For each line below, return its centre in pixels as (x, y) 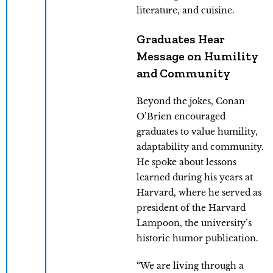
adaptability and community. (200, 147)
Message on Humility (197, 56)
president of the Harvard (191, 207)
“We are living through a (190, 265)
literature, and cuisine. (186, 10)
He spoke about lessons (186, 162)
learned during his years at (195, 177)
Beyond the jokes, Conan (191, 101)
